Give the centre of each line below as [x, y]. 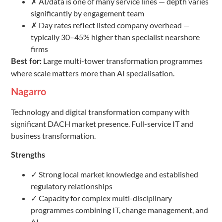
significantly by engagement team [87, 13]
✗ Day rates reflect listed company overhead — [110, 25]
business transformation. [53, 136]
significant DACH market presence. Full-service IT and [102, 124]
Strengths [28, 155]
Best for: [26, 61]
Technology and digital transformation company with [100, 112]
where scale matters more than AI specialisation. [93, 73]
